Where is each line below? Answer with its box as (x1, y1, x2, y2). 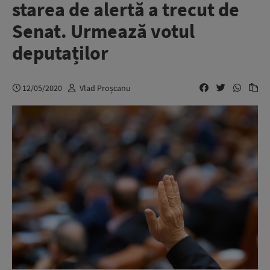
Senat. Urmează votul (12, 19, 195, 43)
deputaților (12, 41, 108, 65)
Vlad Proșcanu (80, 82, 131, 93)
